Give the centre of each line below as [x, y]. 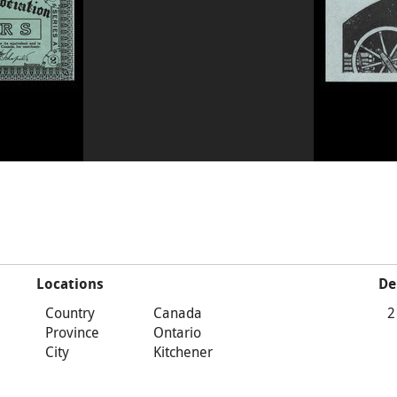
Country [70, 313]
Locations [70, 284]
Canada [177, 313]
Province [72, 332]
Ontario [177, 332]
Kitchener [183, 352]
